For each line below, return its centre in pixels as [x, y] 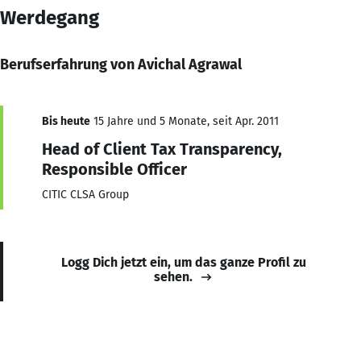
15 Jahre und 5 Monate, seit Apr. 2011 [185, 121]
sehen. [173, 276]
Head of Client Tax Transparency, [162, 149]
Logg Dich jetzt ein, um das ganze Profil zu [184, 262]
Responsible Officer [114, 169]
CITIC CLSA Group [85, 194]
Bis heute [66, 121]
